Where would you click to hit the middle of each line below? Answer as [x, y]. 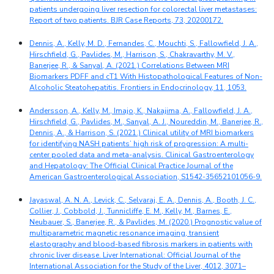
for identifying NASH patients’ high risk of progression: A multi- [139, 144]
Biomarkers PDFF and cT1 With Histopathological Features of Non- [146, 77]
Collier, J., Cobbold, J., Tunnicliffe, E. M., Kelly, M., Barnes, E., [131, 211]
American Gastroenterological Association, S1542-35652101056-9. [146, 177]
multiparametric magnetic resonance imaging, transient [124, 233]
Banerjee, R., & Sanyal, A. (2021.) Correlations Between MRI [129, 66]
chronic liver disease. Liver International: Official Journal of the [135, 255]
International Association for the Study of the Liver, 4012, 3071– [138, 266]
